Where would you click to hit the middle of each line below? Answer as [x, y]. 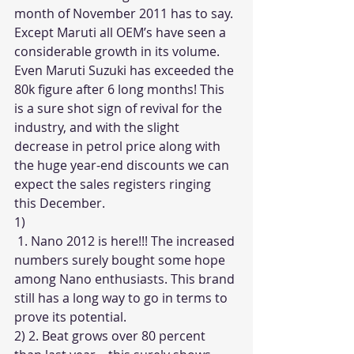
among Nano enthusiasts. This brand [126, 279]
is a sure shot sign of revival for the [120, 108]
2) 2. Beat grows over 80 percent [111, 336]
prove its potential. [72, 317]
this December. [61, 203]
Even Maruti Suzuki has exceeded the [126, 70]
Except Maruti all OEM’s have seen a [122, 32]
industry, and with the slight [98, 127]
